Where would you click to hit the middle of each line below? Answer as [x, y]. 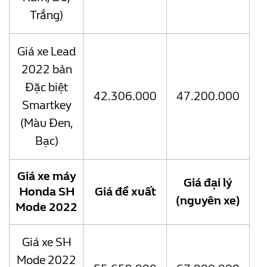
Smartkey [46, 105]
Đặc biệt [46, 88]
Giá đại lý [208, 183]
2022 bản [46, 70]
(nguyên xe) [208, 201]
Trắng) [46, 15]
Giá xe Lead [46, 52]
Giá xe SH [46, 243]
